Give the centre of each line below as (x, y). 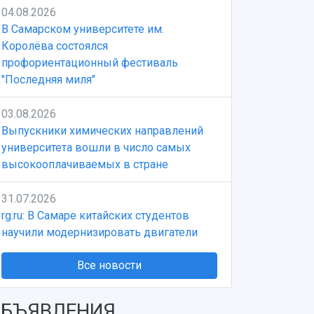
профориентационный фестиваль (90, 63)
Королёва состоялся (55, 46)
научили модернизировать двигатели (100, 232)
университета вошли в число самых (96, 148)
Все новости (109, 265)
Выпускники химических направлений (102, 131)
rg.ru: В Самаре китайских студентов (95, 216)
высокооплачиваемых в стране (85, 164)
